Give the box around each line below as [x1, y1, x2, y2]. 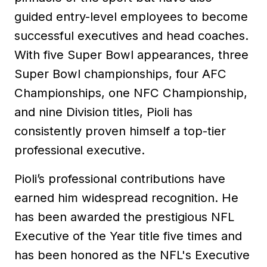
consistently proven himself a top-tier [14, 123, 226, 138]
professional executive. [14, 142, 145, 157]
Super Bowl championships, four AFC [14, 66, 226, 81]
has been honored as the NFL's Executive [14, 247, 250, 262]
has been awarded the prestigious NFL [14, 209, 234, 224]
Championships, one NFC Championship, [14, 85, 247, 100]
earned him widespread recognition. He [14, 190, 238, 205]
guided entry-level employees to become [14, 9, 248, 24]
